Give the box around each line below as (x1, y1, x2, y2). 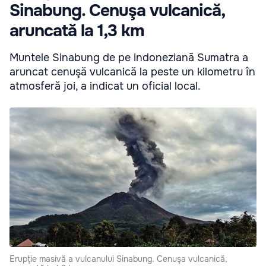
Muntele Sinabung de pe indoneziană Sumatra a (9, 51, 248, 65)
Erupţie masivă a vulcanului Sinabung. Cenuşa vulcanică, (9, 253, 227, 264)
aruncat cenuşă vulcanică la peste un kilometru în (9, 65, 255, 79)
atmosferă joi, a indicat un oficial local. (9, 80, 201, 93)
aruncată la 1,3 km (9, 20, 144, 42)
